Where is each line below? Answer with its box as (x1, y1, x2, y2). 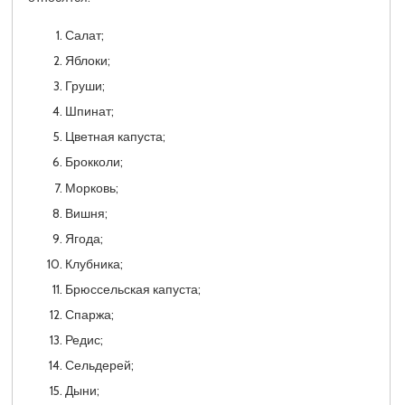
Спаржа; (64, 307, 114, 323)
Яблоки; (64, 53, 110, 69)
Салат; (64, 28, 104, 42)
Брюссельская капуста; (64, 281, 201, 297)
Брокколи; (64, 155, 123, 170)
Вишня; (64, 205, 108, 221)
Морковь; (64, 180, 118, 195)
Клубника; (64, 256, 123, 271)
